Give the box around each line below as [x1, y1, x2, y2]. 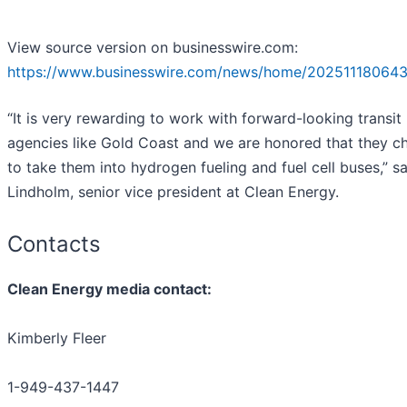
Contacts [7, 230, 101, 257]
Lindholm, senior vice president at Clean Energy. [7, 182, 339, 201]
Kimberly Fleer [7, 328, 106, 347]
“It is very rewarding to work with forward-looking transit [7, 108, 402, 127]
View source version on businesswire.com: [7, 37, 298, 56]
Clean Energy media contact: [7, 279, 212, 298]
